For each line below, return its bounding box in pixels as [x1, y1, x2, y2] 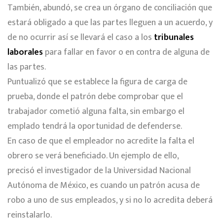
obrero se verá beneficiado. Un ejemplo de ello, [7, 148, 179, 163]
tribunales [154, 30, 194, 45]
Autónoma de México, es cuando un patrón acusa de [7, 178, 200, 193]
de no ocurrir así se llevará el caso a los [7, 30, 154, 45]
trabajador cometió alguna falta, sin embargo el [7, 104, 184, 119]
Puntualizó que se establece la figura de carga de [7, 74, 187, 89]
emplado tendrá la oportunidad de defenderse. [7, 118, 182, 134]
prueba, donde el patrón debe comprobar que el [7, 89, 183, 104]
